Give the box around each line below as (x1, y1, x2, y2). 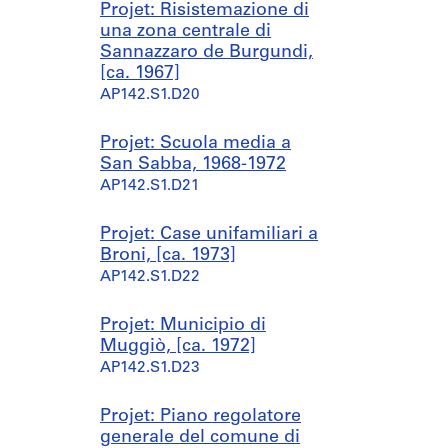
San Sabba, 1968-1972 (100, 155, 286, 174)
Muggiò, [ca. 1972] (100, 337, 256, 356)
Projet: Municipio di (100, 316, 266, 335)
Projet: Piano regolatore (100, 407, 301, 426)
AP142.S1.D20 (100, 88, 200, 103)
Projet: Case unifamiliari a (100, 225, 318, 244)
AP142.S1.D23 (100, 361, 200, 376)
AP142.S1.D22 (100, 270, 200, 285)
